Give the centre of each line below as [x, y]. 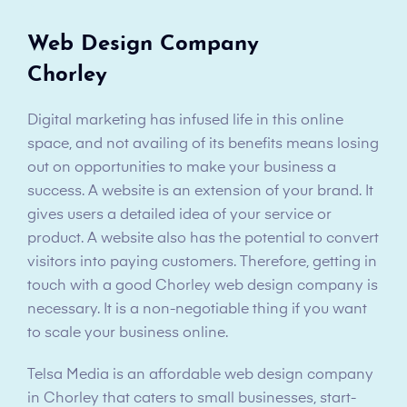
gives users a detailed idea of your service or [179, 215]
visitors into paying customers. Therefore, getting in [202, 262]
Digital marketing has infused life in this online [185, 120]
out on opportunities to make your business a [182, 168]
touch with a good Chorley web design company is [203, 286]
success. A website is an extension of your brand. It [200, 191]
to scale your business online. [128, 333]
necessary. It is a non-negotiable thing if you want [197, 309]
